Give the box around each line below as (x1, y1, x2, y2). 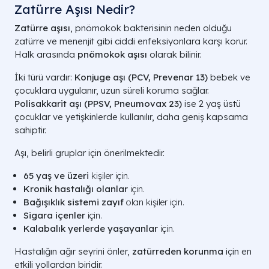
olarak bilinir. (147, 49, 201, 60)
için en (223, 246, 252, 257)
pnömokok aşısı (77, 49, 147, 60)
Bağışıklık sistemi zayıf (23, 196, 124, 208)
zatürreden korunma (132, 246, 223, 257)
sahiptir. (14, 124, 46, 136)
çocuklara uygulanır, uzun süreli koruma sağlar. (14, 85, 209, 96)
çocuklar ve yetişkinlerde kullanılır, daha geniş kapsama (14, 111, 248, 122)
